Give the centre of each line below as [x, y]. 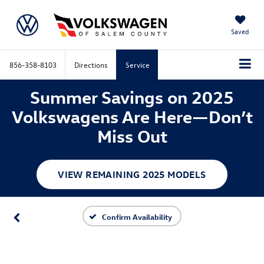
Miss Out [132, 136]
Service [138, 65]
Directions [91, 65]
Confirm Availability [137, 216]
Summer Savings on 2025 [132, 97]
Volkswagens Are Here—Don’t [132, 116]
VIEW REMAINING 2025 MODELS [132, 174]
